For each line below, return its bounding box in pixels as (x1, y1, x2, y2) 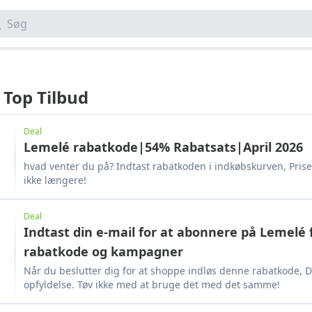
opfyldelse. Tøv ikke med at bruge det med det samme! (24, 278, 280, 291)
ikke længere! (24, 173, 86, 187)
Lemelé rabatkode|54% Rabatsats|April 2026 (173, 139, 303, 155)
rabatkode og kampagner (24, 243, 183, 260)
